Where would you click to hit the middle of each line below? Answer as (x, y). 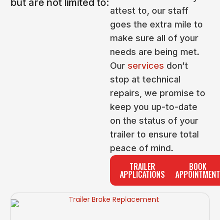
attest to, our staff (149, 11)
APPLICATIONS (142, 175)
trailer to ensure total (154, 135)
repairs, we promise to (158, 93)
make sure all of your (154, 38)
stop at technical (145, 80)
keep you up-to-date (154, 107)
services (146, 66)
